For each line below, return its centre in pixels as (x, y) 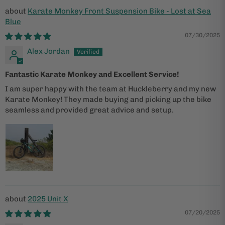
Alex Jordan (48, 51)
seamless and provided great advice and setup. (89, 110)
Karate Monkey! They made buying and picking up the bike (108, 99)
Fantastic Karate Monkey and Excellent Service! (92, 74)
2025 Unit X (48, 199)
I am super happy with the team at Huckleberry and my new (110, 89)
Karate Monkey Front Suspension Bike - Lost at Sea (119, 11)
